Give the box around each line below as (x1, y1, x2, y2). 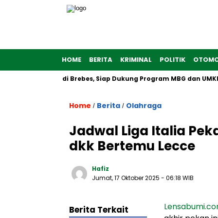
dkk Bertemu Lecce (69, 137, 195, 155)
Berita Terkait (69, 204, 128, 216)
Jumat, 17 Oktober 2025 (92, 174, 161, 182)
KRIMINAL (120, 55, 152, 64)
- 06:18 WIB (161, 174, 194, 182)
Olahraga (126, 101, 162, 110)
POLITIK (160, 55, 185, 64)
